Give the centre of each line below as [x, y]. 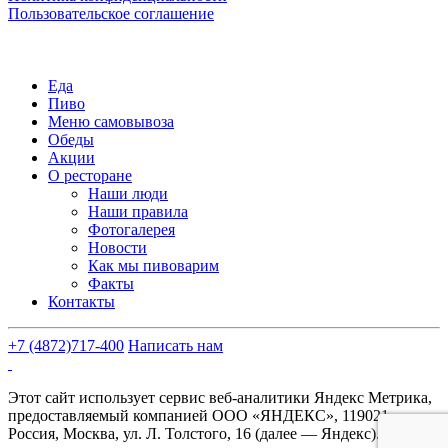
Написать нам [175, 345]
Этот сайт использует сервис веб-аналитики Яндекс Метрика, [220, 397]
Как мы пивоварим [153, 265]
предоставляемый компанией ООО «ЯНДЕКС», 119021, [200, 415]
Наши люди [128, 193]
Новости [117, 247]
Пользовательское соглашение [111, 13]
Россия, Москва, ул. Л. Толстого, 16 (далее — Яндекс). [194, 433]
